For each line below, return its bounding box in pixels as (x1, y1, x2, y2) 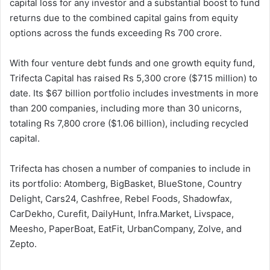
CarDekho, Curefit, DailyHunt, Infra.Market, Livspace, (10, 208, 234, 220)
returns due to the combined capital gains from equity (10, 12, 238, 24)
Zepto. (10, 238, 37, 250)
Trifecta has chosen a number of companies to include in (10, 163, 251, 175)
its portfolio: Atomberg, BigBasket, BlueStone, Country (10, 178, 242, 190)
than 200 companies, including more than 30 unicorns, (10, 102, 242, 115)
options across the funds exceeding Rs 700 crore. (10, 27, 222, 39)
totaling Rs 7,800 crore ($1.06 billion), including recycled (10, 118, 248, 130)
